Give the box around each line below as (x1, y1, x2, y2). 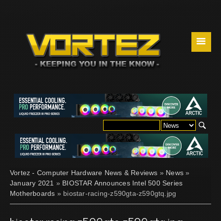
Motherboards (10, 189, 55, 197)
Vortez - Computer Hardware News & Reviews (10, 168, 158, 177)
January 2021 (10, 179, 54, 187)
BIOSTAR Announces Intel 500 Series (62, 179, 183, 187)
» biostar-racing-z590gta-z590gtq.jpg (55, 189, 177, 197)
